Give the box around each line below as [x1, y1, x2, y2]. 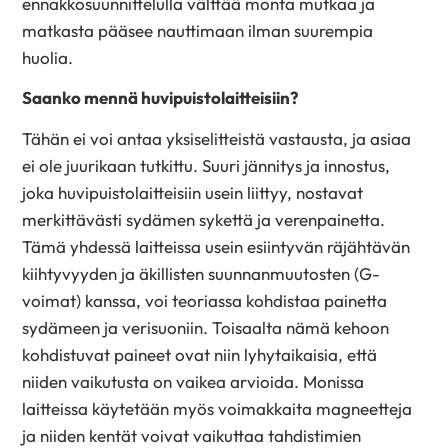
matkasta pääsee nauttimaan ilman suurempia [22, 19, 374, 41]
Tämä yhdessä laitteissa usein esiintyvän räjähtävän [22, 235, 411, 257]
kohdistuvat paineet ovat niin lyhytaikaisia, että [22, 343, 378, 365]
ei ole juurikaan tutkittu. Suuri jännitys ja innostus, [22, 154, 391, 176]
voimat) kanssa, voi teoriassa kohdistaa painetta [22, 289, 388, 311]
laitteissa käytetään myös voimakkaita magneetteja [22, 397, 413, 419]
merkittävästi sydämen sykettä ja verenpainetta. [22, 208, 386, 230]
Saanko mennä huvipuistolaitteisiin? [22, 87, 299, 109]
